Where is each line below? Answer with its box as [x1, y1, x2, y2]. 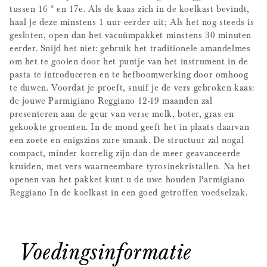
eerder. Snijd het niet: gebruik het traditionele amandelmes [10, 42, 251, 54]
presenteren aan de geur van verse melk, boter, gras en [10, 107, 234, 119]
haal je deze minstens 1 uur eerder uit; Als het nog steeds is [10, 15, 254, 27]
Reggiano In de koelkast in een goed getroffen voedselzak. [10, 186, 248, 198]
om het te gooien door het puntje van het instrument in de [10, 55, 249, 67]
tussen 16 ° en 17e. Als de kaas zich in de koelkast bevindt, [10, 2, 250, 14]
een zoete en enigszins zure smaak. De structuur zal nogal [10, 133, 244, 145]
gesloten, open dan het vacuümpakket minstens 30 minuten [10, 29, 252, 41]
